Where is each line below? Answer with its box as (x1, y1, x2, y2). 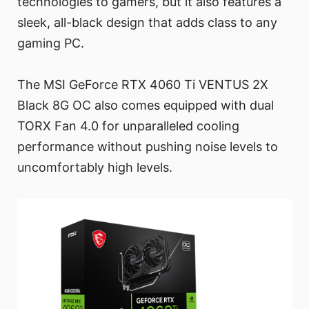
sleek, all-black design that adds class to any (17, 15, 277, 30)
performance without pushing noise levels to (17, 139, 278, 154)
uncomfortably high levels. (17, 160, 172, 175)
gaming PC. (17, 36, 84, 51)
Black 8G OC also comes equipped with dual (17, 98, 274, 113)
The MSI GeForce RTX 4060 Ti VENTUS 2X (17, 77, 268, 92)
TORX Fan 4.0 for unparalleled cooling (17, 119, 239, 134)
